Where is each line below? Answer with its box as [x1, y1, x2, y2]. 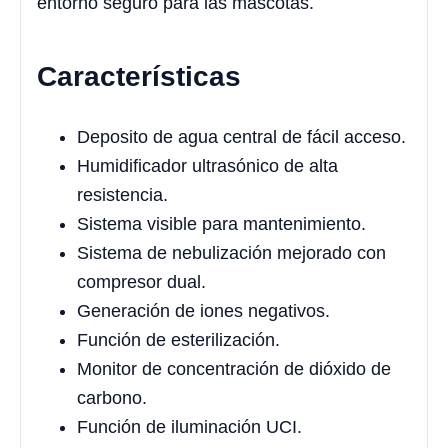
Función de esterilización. [77, 329, 280, 350]
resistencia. [77, 184, 168, 205]
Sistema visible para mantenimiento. [77, 213, 366, 234]
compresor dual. [77, 271, 206, 292]
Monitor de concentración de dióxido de [77, 358, 391, 379]
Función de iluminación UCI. [77, 416, 302, 437]
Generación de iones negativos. [77, 300, 330, 321]
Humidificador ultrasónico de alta [77, 155, 338, 176]
